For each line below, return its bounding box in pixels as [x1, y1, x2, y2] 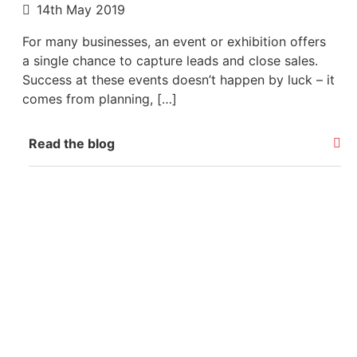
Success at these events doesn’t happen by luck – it [22, 71, 335, 88]
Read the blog [29, 135, 115, 151]
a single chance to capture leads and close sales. [22, 52, 318, 69]
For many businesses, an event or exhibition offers [22, 33, 326, 49]
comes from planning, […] [22, 90, 177, 107]
